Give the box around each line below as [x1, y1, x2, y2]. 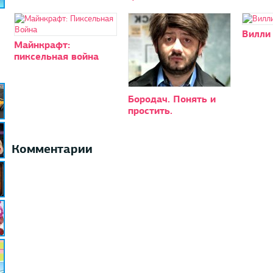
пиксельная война [13, 49, 99, 63]
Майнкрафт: [13, 38, 70, 51]
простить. [127, 104, 172, 117]
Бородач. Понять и [127, 92, 216, 105]
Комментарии [11, 140, 93, 157]
